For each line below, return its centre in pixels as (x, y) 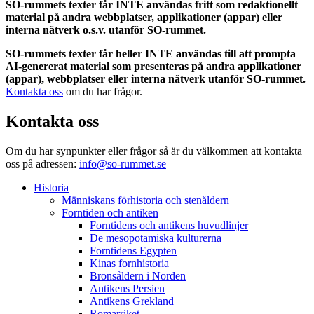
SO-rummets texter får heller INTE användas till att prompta (151, 53)
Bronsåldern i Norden (138, 275)
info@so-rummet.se (123, 163)
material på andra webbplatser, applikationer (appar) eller (144, 17)
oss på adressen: (42, 163)
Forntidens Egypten (133, 250)
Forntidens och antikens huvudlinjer (169, 225)
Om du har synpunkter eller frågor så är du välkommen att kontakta (154, 151)
